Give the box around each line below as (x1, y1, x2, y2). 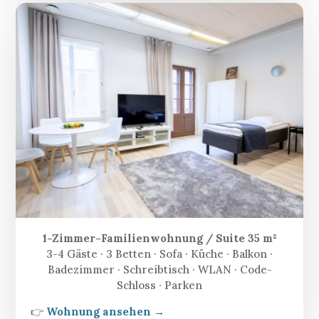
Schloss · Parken (117, 278, 202, 292)
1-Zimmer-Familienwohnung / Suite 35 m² (42, 231, 277, 245)
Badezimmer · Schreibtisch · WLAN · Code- (47, 262, 272, 276)
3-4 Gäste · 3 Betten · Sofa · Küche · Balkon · (46, 246, 273, 261)
